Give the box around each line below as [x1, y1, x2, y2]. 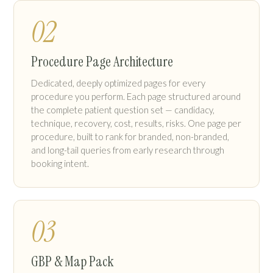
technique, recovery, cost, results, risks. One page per [31, 118, 241, 129]
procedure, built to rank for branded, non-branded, [31, 131, 229, 143]
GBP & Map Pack [31, 253, 114, 271]
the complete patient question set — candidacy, [31, 104, 214, 116]
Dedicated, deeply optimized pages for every [31, 77, 205, 89]
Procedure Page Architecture [31, 53, 173, 71]
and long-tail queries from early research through [31, 144, 224, 156]
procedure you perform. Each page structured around [31, 91, 241, 102]
